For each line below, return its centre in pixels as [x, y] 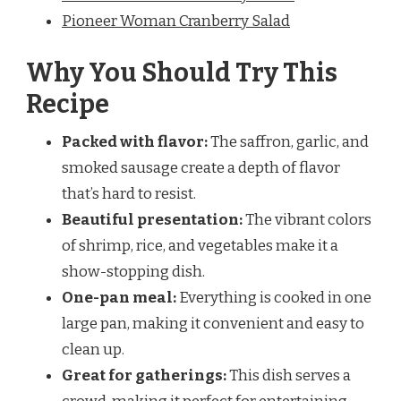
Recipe [68, 104]
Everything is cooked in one [274, 297]
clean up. [93, 349]
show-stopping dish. [133, 271]
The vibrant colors [307, 219]
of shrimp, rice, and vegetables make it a [200, 245]
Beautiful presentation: [152, 219]
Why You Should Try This [182, 73]
